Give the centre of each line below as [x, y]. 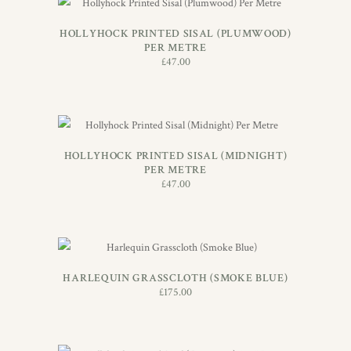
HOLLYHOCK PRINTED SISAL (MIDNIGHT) [175, 156]
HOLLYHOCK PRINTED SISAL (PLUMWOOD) [175, 33]
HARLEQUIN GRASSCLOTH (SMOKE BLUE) [175, 278]
